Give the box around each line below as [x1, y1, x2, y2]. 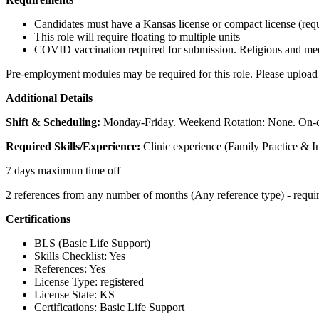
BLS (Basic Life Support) [34, 236, 150, 249]
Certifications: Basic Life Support [34, 300, 184, 313]
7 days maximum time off [6, 164, 120, 177]
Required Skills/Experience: [6, 140, 143, 152]
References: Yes [34, 262, 105, 275]
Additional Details [6, 91, 93, 104]
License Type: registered [34, 275, 144, 288]
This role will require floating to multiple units [34, 30, 240, 43]
